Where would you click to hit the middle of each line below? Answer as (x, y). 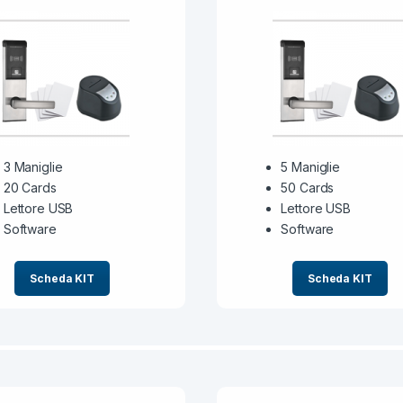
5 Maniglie (310, 167)
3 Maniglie (33, 167)
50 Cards (308, 188)
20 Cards (30, 188)
